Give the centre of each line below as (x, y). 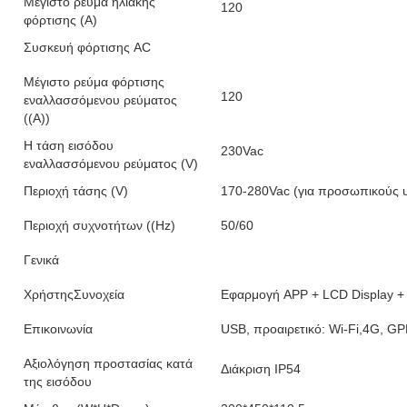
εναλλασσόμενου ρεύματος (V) (111, 164)
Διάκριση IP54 (261, 369)
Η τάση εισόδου (69, 145)
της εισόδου (58, 382)
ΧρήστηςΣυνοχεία (74, 294)
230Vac (242, 151)
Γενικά (41, 260)
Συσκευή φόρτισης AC (87, 47)
